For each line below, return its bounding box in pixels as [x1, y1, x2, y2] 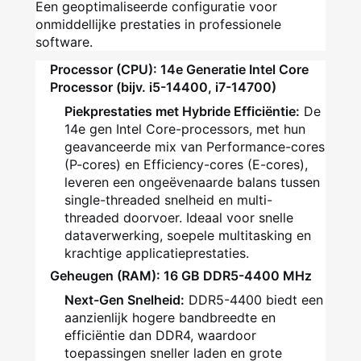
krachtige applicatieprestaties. [64, 245, 249, 262]
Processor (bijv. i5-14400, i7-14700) [50, 79, 276, 96]
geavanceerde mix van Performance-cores [64, 139, 325, 156]
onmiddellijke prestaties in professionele [35, 16, 281, 33]
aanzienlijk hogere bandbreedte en [64, 309, 276, 326]
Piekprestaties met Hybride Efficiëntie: [64, 103, 300, 120]
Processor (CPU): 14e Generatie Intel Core [50, 61, 309, 78]
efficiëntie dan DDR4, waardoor [64, 327, 256, 344]
